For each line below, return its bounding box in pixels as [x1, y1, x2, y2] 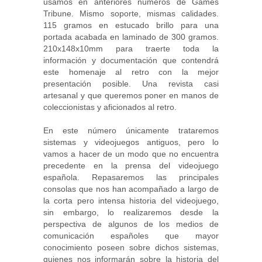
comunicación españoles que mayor [43, 230, 219, 240]
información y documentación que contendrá [43, 55, 219, 65]
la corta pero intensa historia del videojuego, [43, 195, 219, 205]
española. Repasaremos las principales [43, 172, 219, 182]
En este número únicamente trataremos [43, 125, 219, 135]
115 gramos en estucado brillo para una [43, 20, 219, 30]
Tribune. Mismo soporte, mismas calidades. [43, 8, 219, 18]
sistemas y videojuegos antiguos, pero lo [43, 137, 219, 147]
